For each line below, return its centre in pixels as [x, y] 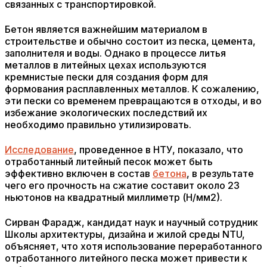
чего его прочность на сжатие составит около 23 [122, 185]
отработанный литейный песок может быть [109, 162]
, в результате [220, 173]
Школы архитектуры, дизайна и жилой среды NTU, [125, 234]
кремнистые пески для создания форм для [106, 77]
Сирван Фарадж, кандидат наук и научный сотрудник [131, 222]
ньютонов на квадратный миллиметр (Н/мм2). [114, 197]
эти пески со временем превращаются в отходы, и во [133, 101]
